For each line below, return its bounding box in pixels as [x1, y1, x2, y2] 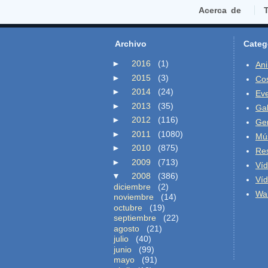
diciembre [114, 181, 151, 191]
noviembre [114, 192, 154, 202]
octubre [114, 202, 142, 212]
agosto [114, 223, 139, 233]
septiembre [114, 213, 156, 223]
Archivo [115, 39, 147, 48]
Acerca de [198, 5, 241, 15]
